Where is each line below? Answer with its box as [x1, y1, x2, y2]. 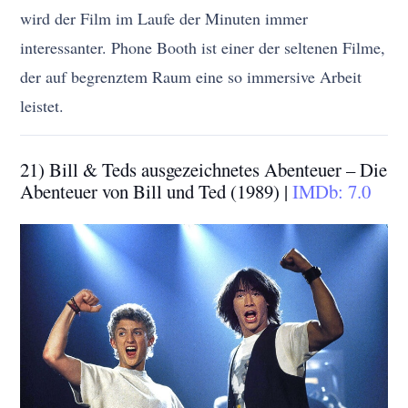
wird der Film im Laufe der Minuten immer [20, 6, 309, 29]
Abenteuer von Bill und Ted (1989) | [20, 178, 293, 204]
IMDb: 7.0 [292, 178, 372, 204]
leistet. [20, 94, 65, 117]
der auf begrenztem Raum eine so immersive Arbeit [20, 65, 362, 87]
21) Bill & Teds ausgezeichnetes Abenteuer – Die [20, 156, 388, 182]
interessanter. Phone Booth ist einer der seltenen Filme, [20, 36, 386, 58]
